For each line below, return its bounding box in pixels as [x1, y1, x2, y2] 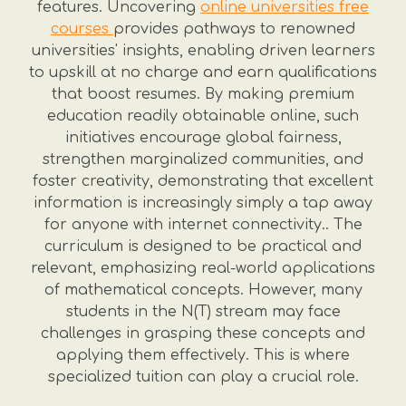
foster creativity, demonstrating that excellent [33, 173, 373, 189]
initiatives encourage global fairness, [64, 130, 342, 146]
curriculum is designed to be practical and [44, 238, 362, 255]
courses [51, 21, 113, 37]
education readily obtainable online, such [47, 108, 359, 124]
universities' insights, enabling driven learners [31, 43, 375, 59]
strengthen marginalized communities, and [43, 151, 363, 168]
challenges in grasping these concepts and [41, 325, 365, 342]
